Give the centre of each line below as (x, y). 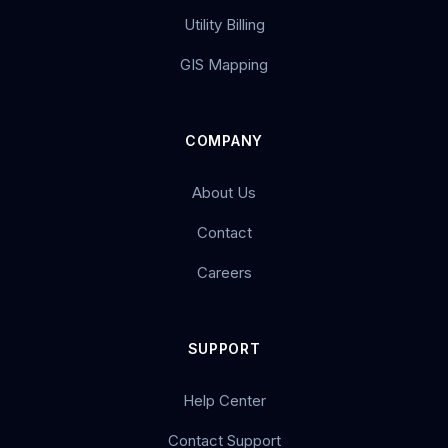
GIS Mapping (224, 64)
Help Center (224, 400)
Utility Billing (224, 24)
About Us (224, 192)
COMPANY (224, 140)
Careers (224, 272)
